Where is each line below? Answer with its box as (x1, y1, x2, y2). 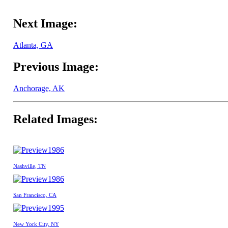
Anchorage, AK (13, 84, 65, 93)
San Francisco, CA (13, 191, 56, 198)
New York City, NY (13, 220, 59, 227)
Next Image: (13, 17, 77, 31)
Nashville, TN (13, 162, 46, 169)
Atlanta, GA (13, 41, 53, 50)
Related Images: (13, 112, 98, 126)
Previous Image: (13, 60, 99, 74)
